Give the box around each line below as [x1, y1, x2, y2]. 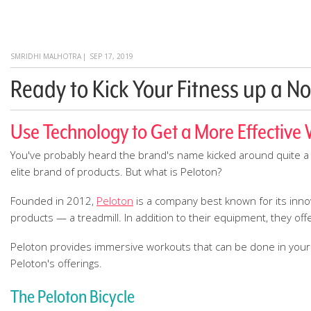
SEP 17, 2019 [90, 51, 133, 61]
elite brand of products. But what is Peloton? [10, 165, 221, 178]
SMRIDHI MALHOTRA [10, 51, 81, 61]
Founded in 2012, [10, 194, 96, 208]
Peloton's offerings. [10, 256, 102, 270]
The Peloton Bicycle [10, 286, 135, 307]
